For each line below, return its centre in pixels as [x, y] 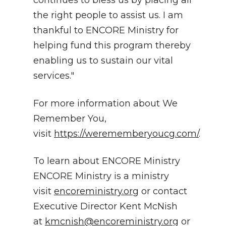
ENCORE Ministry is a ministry [101, 176]
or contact [163, 191]
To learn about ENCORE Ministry [107, 161]
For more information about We [105, 103]
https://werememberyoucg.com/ [126, 133]
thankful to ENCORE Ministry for [106, 31]
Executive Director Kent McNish [105, 206]
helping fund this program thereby [112, 46]
